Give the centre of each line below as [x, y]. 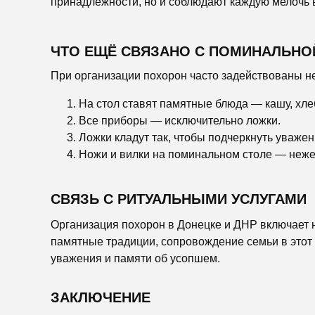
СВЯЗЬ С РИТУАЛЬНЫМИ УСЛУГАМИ [179, 199]
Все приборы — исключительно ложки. [180, 121]
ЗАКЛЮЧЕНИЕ [101, 297]
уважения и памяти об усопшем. [135, 258]
